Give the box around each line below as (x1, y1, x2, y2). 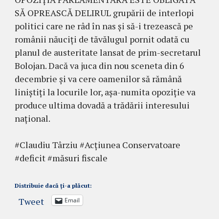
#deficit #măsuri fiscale (15, 152, 108, 164)
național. (15, 112, 50, 124)
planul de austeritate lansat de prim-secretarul (15, 46, 201, 58)
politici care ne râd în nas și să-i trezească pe (15, 20, 193, 32)
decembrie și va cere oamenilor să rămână (15, 73, 182, 85)
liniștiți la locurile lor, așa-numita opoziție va (15, 86, 196, 98)
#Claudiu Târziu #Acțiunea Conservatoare (15, 139, 180, 151)
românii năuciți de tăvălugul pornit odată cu (15, 33, 190, 45)
